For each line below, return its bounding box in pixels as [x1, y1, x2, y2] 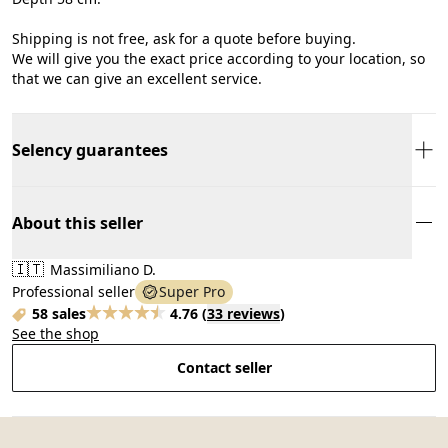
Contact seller [176, 357, 272, 377]
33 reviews [207, 303, 280, 323]
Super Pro [159, 281, 225, 301]
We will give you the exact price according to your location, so [12, 48, 425, 68]
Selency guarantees [12, 138, 168, 161]
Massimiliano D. [46, 259, 156, 279]
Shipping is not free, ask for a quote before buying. [12, 28, 356, 48]
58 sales [32, 303, 86, 323]
